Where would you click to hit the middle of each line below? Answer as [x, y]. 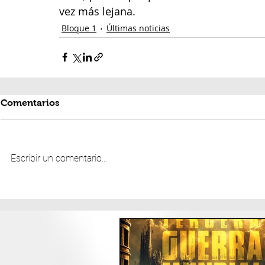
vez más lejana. [99, 11]
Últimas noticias [138, 28]
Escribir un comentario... [59, 158]
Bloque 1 [79, 28]
